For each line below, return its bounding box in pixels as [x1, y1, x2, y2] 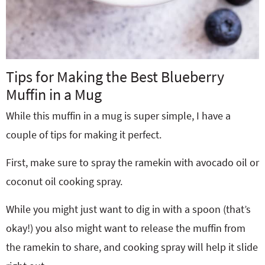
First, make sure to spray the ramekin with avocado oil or [6, 156, 259, 169]
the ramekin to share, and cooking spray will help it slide [6, 240, 258, 254]
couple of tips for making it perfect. [6, 128, 161, 141]
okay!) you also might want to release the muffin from [6, 221, 245, 235]
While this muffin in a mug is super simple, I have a [6, 109, 231, 122]
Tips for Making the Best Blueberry [6, 67, 224, 86]
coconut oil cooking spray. [6, 174, 122, 188]
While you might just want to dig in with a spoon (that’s [6, 202, 251, 216]
